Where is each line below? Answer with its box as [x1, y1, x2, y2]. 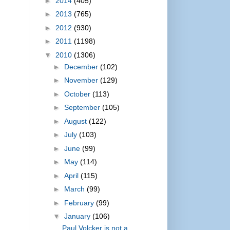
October [64, 89, 92, 98]
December [64, 62, 100, 71]
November [64, 76, 100, 85]
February [64, 198, 96, 207]
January [64, 212, 92, 221]
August [64, 117, 89, 125]
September [64, 103, 102, 112]
